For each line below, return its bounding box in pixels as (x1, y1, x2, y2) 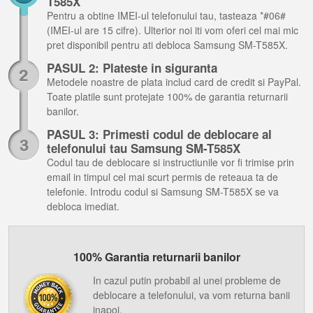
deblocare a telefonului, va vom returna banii (93, 288, 290, 302)
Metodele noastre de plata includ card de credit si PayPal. (47, 75, 301, 89)
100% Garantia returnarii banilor (73, 249, 240, 265)
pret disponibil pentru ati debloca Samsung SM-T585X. (47, 38, 288, 52)
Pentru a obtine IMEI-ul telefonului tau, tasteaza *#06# (47, 8, 286, 22)
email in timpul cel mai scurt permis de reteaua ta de (47, 170, 278, 184)
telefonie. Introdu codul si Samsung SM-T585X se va (47, 184, 279, 198)
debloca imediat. (47, 199, 119, 213)
